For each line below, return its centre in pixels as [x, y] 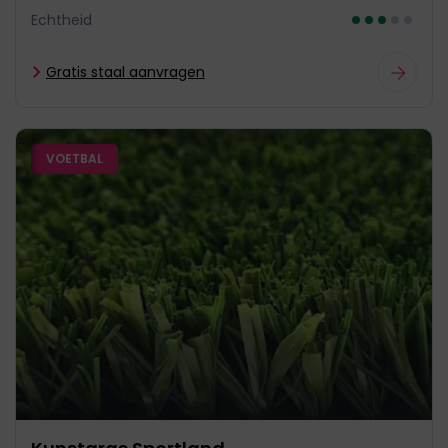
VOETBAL [74, 158]
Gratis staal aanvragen [125, 71]
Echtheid [61, 19]
